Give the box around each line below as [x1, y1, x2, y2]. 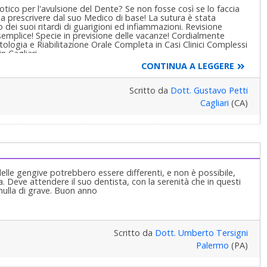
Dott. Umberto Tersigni [154, 227, 248, 239]
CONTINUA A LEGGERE [141, 60, 234, 72]
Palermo [195, 240, 229, 252]
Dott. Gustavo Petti [170, 85, 248, 97]
